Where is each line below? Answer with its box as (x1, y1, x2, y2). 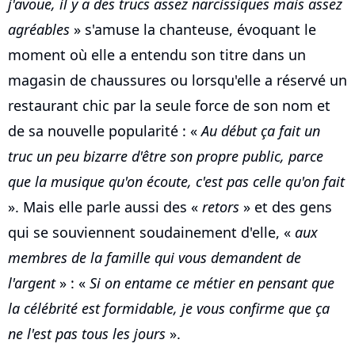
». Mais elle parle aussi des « (8, 197, 202, 216)
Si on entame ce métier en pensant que (90, 273, 334, 292)
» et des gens (239, 197, 332, 216)
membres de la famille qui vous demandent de (8, 247, 301, 267)
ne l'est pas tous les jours (8, 323, 166, 343)
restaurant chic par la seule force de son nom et (8, 95, 330, 115)
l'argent (8, 273, 55, 292)
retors (202, 197, 239, 216)
